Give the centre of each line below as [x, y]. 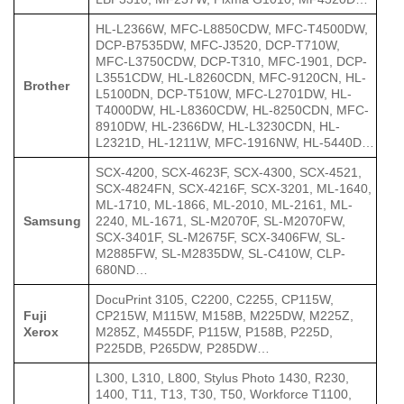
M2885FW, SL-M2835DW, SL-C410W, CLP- [221, 253]
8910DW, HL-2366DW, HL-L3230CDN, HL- [218, 126]
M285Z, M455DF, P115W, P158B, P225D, [215, 331]
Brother [46, 85]
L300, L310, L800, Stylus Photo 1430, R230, [223, 377]
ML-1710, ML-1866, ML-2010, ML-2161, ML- [225, 204]
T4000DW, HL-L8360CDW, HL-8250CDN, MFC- [233, 110]
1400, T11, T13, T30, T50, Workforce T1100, [224, 394]
